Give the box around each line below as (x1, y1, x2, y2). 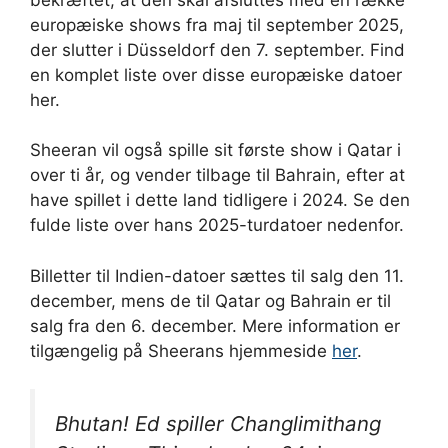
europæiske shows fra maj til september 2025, (30, 14, 404, 35)
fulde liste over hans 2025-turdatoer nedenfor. (30, 215, 404, 236)
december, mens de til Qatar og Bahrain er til (30, 290, 391, 311)
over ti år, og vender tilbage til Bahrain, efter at (30, 165, 405, 186)
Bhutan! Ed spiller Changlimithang (55, 411, 381, 437)
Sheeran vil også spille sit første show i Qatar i (30, 140, 401, 161)
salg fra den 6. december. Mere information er (30, 315, 400, 336)
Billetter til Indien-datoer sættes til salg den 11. (30, 265, 404, 286)
